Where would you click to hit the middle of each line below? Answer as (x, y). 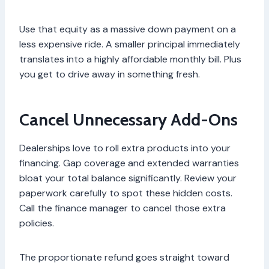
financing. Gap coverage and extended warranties (129, 163)
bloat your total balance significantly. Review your (128, 178)
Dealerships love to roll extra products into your (125, 148)
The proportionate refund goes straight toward (124, 258)
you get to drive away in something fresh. (110, 74)
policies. (38, 223)
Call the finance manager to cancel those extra (122, 208)
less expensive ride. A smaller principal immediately (130, 44)
